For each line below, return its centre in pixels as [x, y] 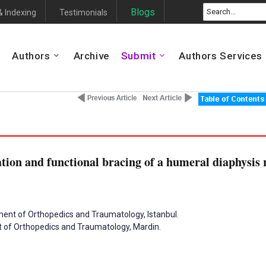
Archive [91, 56]
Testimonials [83, 12]
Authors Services [221, 56]
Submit [138, 56]
